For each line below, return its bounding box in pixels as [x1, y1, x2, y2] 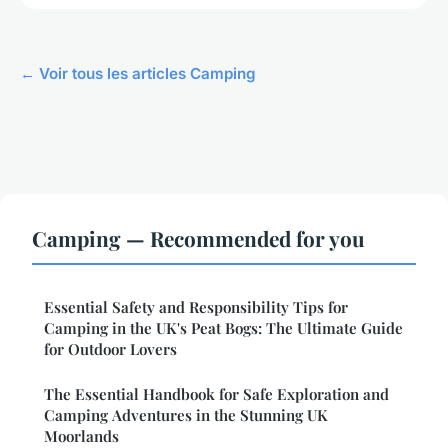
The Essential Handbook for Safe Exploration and [44, 384, 389, 405]
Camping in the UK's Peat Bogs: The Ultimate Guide [44, 318, 403, 339]
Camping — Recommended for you [32, 224, 365, 253]
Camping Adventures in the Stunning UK [44, 405, 328, 426]
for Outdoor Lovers [44, 339, 177, 360]
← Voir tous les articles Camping [20, 64, 256, 84]
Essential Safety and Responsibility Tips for [44, 297, 348, 318]
